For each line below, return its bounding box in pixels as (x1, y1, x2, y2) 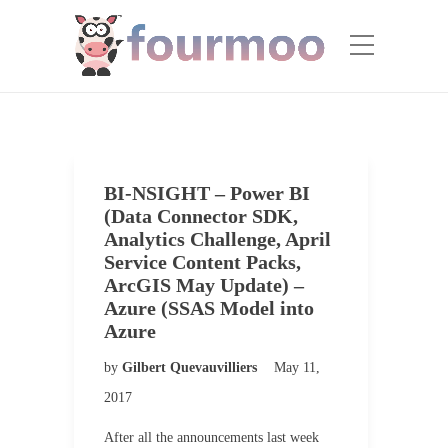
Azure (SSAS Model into (104, 297, 314, 319)
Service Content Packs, (104, 251, 301, 273)
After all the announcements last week (104, 430, 319, 445)
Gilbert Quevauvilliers (122, 360, 261, 375)
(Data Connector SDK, (104, 205, 298, 227)
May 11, (274, 360, 320, 375)
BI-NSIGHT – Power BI (104, 182, 310, 204)
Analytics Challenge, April (104, 228, 331, 250)
